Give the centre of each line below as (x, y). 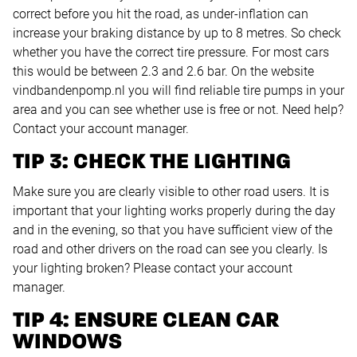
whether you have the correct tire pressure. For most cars (171, 52)
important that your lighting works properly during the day (174, 211)
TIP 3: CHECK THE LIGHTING (152, 162)
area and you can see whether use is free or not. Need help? (178, 110)
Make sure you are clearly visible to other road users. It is (171, 192)
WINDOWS (67, 342)
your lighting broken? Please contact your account (153, 268)
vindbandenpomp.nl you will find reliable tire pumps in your (178, 90)
